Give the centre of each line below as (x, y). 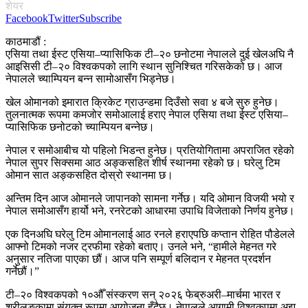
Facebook (27, 18)
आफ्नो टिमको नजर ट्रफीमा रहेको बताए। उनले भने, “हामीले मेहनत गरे (141, 246)
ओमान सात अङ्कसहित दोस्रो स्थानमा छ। (89, 175)
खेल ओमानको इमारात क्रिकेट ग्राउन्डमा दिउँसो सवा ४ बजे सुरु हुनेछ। (142, 102)
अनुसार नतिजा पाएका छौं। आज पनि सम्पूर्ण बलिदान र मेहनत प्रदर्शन (138, 258)
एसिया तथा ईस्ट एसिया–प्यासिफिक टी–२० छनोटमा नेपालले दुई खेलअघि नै (150, 54)
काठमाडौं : (26, 41)
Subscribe (100, 18)
